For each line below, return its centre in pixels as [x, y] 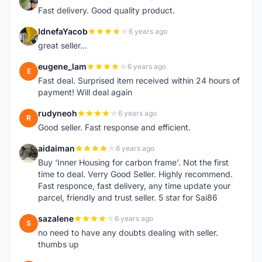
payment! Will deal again [85, 92]
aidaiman [56, 148]
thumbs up [58, 244]
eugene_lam [62, 66]
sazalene [56, 218]
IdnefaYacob [63, 31]
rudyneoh [58, 113]
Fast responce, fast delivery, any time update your [134, 186]
